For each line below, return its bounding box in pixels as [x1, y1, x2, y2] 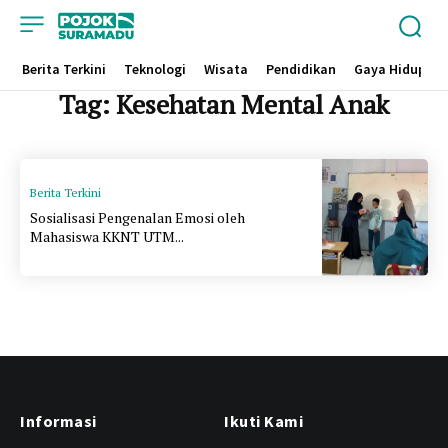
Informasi [20, 410, 97, 431]
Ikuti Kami [224, 410, 303, 431]
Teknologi [123, 60, 186, 78]
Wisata [203, 60, 248, 78]
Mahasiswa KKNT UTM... [30, 226, 184, 246]
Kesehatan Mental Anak [116, 87, 389, 121]
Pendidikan [265, 60, 336, 78]
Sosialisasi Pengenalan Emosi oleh [30, 207, 245, 227]
